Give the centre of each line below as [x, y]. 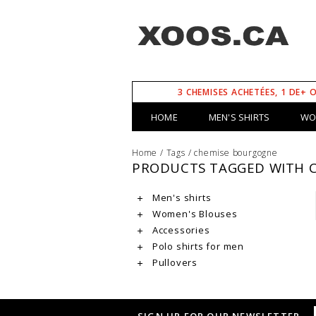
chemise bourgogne [236, 153]
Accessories [180, 230]
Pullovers [174, 262]
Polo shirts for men [197, 246]
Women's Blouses [194, 214]
